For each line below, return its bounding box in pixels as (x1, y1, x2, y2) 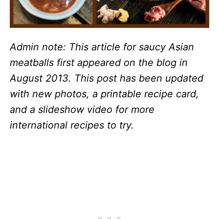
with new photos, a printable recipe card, (10, 88, 199, 100)
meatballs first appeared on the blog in (10, 56, 188, 68)
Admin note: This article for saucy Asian (10, 41, 194, 53)
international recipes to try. (10, 119, 134, 131)
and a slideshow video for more (10, 103, 154, 115)
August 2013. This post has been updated (10, 72, 203, 84)
